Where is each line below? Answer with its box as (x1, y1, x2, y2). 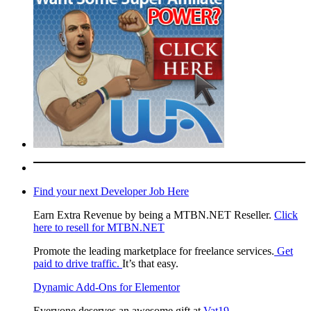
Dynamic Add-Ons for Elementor (33, 280, 180, 293)
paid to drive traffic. (33, 257, 122, 269)
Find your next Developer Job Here (33, 185, 189, 197)
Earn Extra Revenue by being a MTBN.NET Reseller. (33, 208, 274, 221)
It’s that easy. (122, 257, 178, 269)
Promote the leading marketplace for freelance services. (33, 244, 274, 257)
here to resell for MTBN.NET (33, 221, 165, 233)
